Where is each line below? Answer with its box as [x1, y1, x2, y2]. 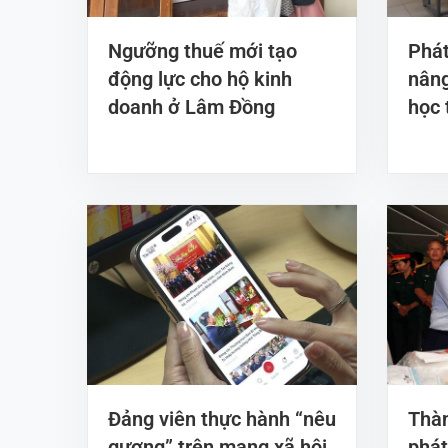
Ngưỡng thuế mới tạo [108, 39, 297, 64]
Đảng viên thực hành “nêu [108, 407, 336, 432]
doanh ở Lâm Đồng [108, 95, 275, 120]
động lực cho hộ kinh [108, 67, 292, 92]
